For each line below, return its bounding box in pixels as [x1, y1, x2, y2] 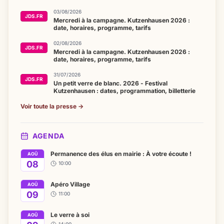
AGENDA [32, 131, 64, 140]
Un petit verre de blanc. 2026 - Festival [53, 79, 167, 87]
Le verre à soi [50, 211, 89, 218]
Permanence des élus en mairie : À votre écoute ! [50, 150, 191, 157]
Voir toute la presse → [20, 102, 83, 110]
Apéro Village [50, 180, 90, 188]
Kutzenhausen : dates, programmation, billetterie [53, 87, 195, 94]
